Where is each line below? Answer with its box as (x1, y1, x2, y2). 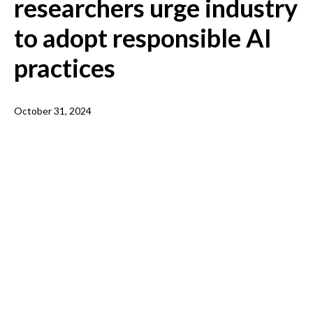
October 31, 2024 (14, 105, 92, 117)
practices (14, 52, 115, 83)
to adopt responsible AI (14, 22, 272, 53)
